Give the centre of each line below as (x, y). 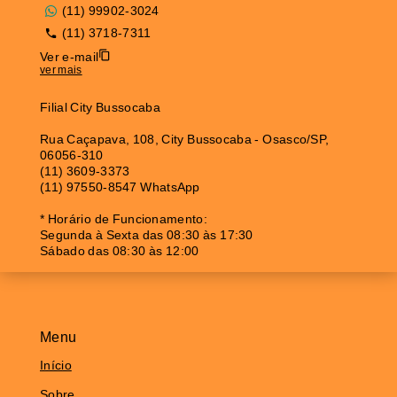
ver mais (61, 70)
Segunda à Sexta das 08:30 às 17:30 (147, 235)
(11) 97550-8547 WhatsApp (120, 187)
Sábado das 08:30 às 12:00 (120, 251)
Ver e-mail (70, 56)
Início (56, 365)
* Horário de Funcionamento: (124, 219)
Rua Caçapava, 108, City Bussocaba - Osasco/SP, (185, 139)
